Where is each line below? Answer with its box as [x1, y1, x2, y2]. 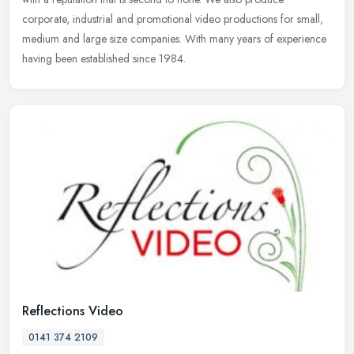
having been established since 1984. [22, 51, 186, 67]
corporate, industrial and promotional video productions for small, [22, 11, 323, 28]
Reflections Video [22, 301, 123, 320]
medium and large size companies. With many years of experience [22, 31, 326, 47]
